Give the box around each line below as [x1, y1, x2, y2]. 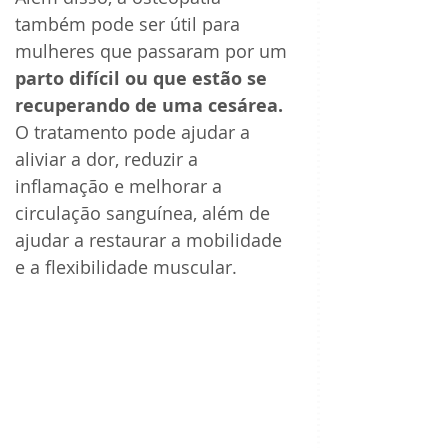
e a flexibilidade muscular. [15, 255, 237, 280]
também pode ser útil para [15, 12, 245, 37]
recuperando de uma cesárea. [15, 93, 283, 119]
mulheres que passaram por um [15, 39, 292, 64]
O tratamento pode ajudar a [15, 120, 255, 145]
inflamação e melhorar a [15, 174, 227, 199]
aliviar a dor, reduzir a [15, 147, 203, 172]
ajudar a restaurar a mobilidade [15, 228, 287, 253]
